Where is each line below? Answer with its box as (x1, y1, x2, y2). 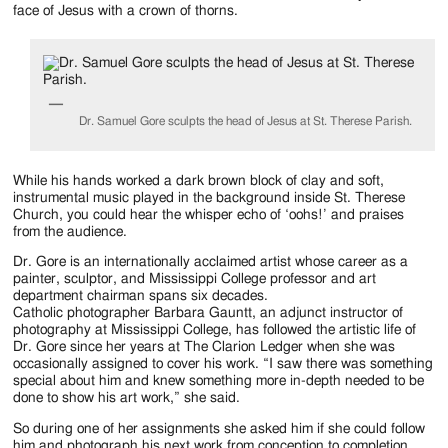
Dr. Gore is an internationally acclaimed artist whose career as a (13, 255, 409, 270)
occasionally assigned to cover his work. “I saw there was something (13, 357, 434, 372)
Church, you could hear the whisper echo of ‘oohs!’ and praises (13, 208, 405, 223)
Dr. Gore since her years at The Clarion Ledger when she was (13, 340, 396, 355)
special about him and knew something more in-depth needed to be (13, 374, 425, 389)
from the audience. (13, 225, 128, 240)
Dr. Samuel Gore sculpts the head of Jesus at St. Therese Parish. (79, 115, 413, 128)
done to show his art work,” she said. (13, 391, 241, 406)
